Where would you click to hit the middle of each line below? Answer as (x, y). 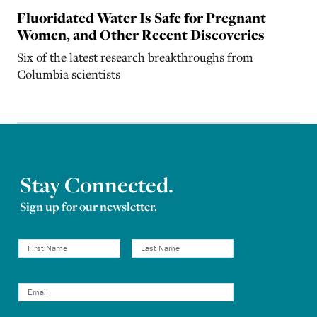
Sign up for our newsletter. (88, 206)
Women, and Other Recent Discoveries (141, 34)
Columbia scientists (69, 74)
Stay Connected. (97, 184)
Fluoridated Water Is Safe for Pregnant (142, 17)
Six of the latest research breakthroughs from (135, 57)
